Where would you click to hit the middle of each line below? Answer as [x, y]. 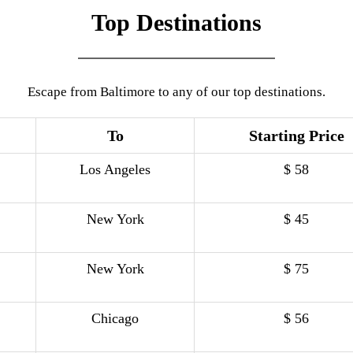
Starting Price [296, 136]
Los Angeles [115, 170]
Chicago [115, 319]
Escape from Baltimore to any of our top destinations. [176, 92]
